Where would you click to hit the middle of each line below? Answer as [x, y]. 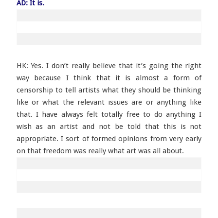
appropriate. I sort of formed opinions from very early [109, 139]
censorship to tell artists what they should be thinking [109, 90]
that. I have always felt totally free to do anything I [109, 114]
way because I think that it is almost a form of [109, 78]
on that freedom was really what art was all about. [100, 151]
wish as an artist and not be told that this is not [109, 127]
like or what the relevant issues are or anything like [109, 102]
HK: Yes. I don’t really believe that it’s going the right [109, 66]
